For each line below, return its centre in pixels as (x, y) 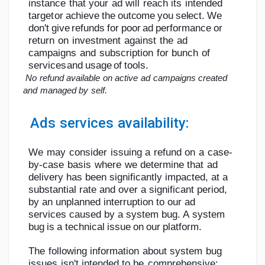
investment (97, 41)
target (41, 16)
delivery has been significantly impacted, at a (128, 177)
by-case (46, 165)
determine (162, 165)
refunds (88, 28)
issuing (126, 153)
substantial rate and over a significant (112, 190)
